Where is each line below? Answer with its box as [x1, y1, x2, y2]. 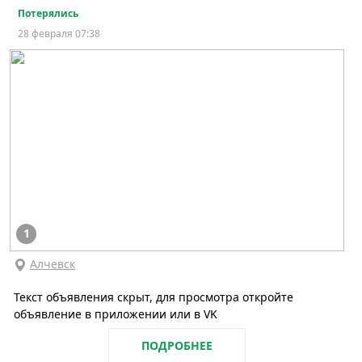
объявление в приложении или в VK [14, 305, 217, 322]
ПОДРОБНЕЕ [141, 337, 213, 353]
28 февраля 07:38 [18, 26, 100, 40]
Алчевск [30, 255, 75, 271]
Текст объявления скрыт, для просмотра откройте [14, 288, 293, 305]
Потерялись [18, 6, 78, 20]
